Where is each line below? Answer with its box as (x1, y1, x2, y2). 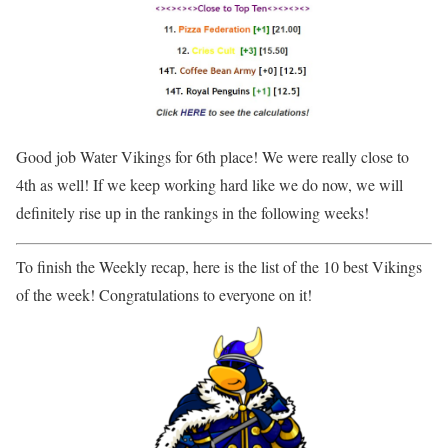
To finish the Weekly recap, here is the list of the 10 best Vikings (16, 255, 422, 277)
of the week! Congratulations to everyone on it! (16, 283, 312, 305)
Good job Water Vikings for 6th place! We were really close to (16, 145, 409, 167)
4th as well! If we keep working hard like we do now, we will (16, 173, 403, 195)
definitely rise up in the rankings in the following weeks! (16, 201, 369, 223)
